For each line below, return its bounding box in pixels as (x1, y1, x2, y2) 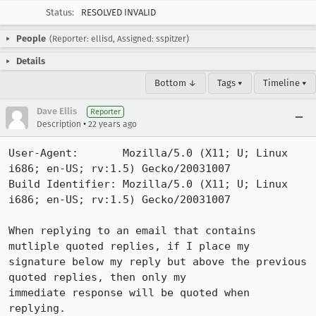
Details (16, 56, 45, 66)
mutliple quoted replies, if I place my (8, 240, 250, 253)
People (16, 33, 46, 44)
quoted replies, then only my (8, 271, 186, 284)
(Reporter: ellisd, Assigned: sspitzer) (49, 34, 189, 44)
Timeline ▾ (263, 78, 307, 88)
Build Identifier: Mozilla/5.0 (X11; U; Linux (8, 178, 288, 190)
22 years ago (88, 119, 137, 129)
